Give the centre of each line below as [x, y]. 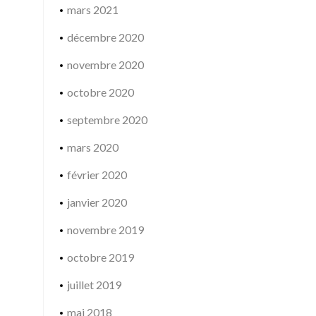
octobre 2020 [100, 92]
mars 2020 [92, 147]
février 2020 [97, 175]
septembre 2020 [107, 120]
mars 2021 [92, 10]
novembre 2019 [105, 230]
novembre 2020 [105, 65]
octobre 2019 [100, 257]
